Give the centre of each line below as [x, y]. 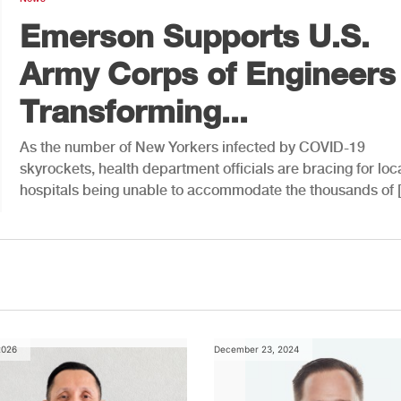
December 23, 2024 [256, 349]
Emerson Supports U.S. [195, 35]
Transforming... [134, 111]
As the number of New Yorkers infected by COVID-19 [192, 147]
